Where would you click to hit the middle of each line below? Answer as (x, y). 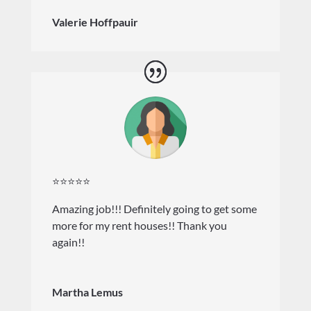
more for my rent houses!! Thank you (139, 226)
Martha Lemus (87, 292)
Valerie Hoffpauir (95, 22)
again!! (68, 242)
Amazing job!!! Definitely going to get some (154, 209)
